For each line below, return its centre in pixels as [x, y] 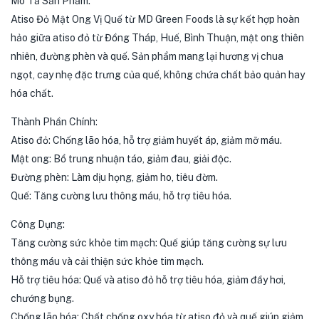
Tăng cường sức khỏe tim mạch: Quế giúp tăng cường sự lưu [149, 243]
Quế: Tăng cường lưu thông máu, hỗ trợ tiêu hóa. [121, 196]
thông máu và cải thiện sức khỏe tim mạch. [107, 261]
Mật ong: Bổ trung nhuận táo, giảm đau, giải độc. [121, 159]
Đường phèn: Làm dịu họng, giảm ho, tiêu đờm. [114, 177]
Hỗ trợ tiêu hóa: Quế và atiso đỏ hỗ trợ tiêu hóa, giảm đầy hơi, [148, 280]
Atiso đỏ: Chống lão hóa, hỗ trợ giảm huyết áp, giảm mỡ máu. [146, 140]
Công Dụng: [38, 224]
